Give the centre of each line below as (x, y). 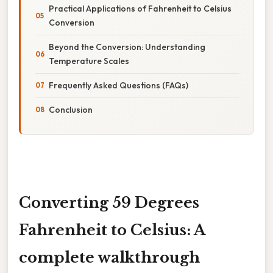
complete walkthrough (109, 257)
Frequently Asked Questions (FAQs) (119, 85)
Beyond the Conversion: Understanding (127, 47)
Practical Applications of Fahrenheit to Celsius (140, 8)
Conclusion (71, 109)
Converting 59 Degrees (109, 202)
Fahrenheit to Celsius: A (112, 230)
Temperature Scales (89, 61)
